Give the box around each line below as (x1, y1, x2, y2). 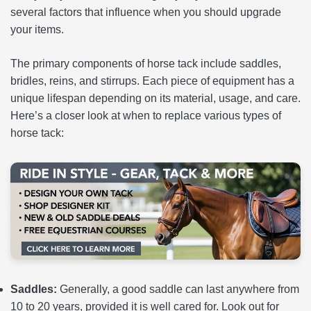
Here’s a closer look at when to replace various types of (10, 110, 281, 121)
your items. (10, 24, 64, 35)
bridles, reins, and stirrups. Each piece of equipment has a (10, 75, 294, 87)
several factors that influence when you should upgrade (10, 6, 281, 18)
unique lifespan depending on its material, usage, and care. (10, 92, 301, 104)
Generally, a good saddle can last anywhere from (57, 283, 299, 295)
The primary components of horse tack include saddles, (10, 58, 281, 69)
